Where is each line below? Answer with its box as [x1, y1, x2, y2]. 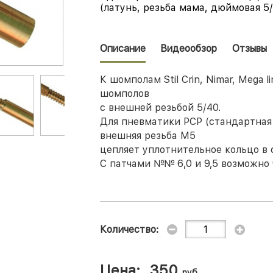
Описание [100, 43, 146, 54]
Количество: [100, 223, 158, 235]
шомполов [100, 88, 149, 99]
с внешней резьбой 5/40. [100, 102, 221, 113]
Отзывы [232, 43, 267, 54]
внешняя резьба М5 [100, 130, 196, 141]
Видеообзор [161, 43, 217, 54]
